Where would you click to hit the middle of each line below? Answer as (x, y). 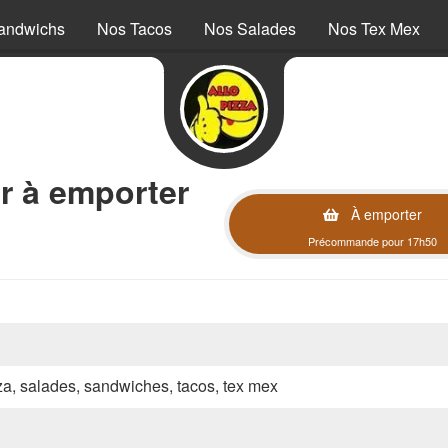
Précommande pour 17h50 (372, 241)
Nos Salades (250, 28)
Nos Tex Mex (374, 28)
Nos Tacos (134, 28)
